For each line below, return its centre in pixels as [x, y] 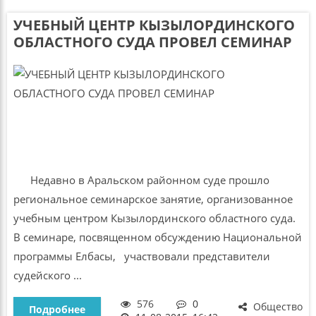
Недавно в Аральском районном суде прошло [141, 180]
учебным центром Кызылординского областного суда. [154, 218]
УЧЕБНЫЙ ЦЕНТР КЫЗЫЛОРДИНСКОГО [154, 25]
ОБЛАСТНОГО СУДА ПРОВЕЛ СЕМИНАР [152, 42]
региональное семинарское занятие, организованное [153, 199]
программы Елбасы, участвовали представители [141, 256]
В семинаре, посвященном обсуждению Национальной [157, 237]
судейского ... [47, 275]
